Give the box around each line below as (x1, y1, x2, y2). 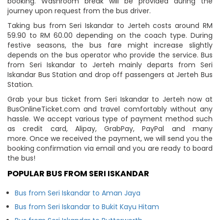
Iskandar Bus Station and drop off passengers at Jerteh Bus (7, 69, 213, 80)
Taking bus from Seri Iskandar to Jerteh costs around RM (7, 20, 213, 30)
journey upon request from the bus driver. (7, 5, 151, 16)
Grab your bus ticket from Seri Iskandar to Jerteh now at (7, 94, 213, 104)
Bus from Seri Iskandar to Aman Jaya (15, 188, 140, 198)
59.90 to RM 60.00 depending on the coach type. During (7, 30, 213, 40)
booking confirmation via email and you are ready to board (7, 143, 213, 153)
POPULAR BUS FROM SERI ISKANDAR (7, 167, 149, 179)
